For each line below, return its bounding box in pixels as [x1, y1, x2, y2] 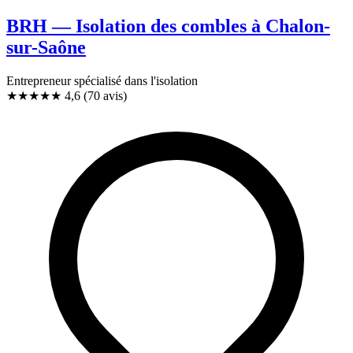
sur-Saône [6, 36, 86, 58]
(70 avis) [84, 88, 127, 102]
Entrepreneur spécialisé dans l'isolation [6, 73, 198, 87]
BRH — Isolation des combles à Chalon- [6, 15, 330, 36]
